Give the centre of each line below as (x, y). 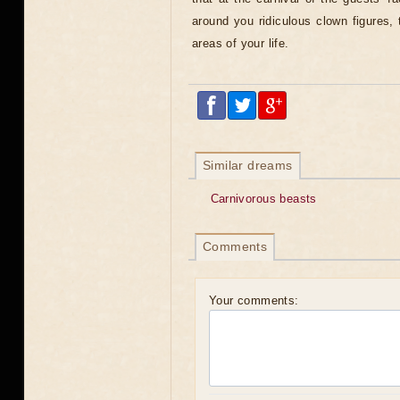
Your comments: (254, 300)
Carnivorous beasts (263, 199)
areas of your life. (241, 43)
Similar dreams (248, 165)
